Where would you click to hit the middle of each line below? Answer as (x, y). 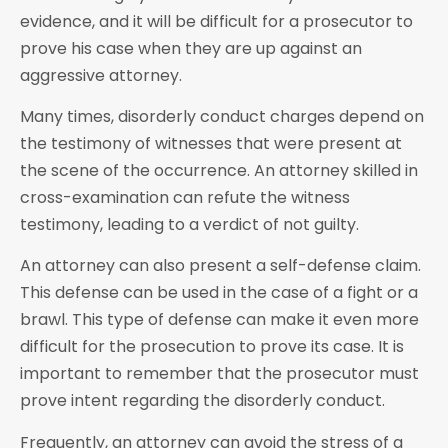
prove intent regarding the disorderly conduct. (202, 401)
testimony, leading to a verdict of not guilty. (189, 225)
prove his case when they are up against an (191, 48)
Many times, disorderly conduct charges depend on (222, 117)
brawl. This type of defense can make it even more (219, 320)
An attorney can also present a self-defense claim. (220, 266)
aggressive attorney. (101, 75)
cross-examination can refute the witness (185, 198)
